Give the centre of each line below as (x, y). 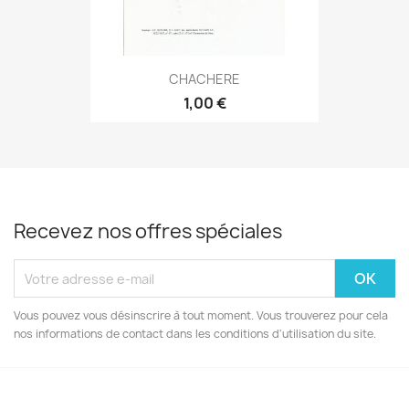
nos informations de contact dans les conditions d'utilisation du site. (195, 334)
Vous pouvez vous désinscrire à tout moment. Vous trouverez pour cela (201, 315)
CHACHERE (204, 79)
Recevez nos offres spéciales (148, 231)
